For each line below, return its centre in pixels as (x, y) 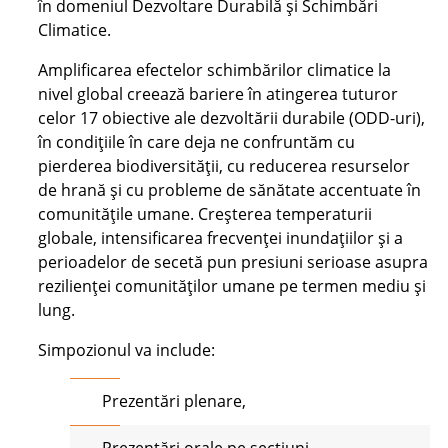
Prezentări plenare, (174, 401)
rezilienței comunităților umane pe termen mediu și (232, 286)
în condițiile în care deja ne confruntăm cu (197, 142)
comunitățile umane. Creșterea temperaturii (205, 214)
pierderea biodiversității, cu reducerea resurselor (224, 166)
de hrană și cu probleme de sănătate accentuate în (230, 190)
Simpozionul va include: (127, 350)
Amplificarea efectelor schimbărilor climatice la (215, 70)
